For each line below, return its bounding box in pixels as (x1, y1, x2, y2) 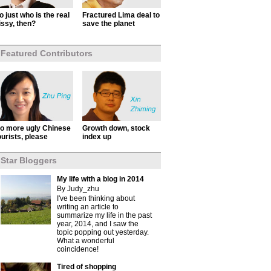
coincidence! (57, 245, 99, 253)
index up (82, 132, 111, 141)
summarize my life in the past (57, 211, 152, 220)
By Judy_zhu (57, 184, 99, 193)
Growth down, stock (82, 124, 150, 132)
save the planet (82, 19, 135, 28)
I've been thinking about (57, 194, 135, 203)
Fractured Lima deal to (82, 11, 160, 19)
